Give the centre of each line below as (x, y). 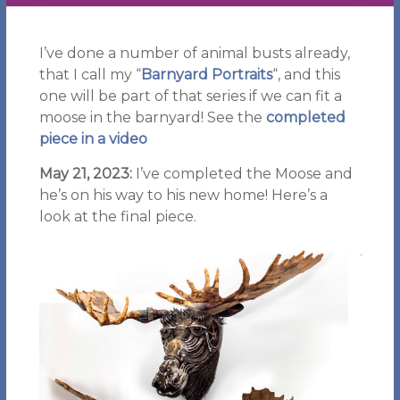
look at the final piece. (117, 217)
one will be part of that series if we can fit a (190, 96)
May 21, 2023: (85, 174)
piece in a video (93, 139)
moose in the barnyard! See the (152, 117)
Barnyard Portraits (206, 75)
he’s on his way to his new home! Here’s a (183, 195)
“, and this (306, 75)
